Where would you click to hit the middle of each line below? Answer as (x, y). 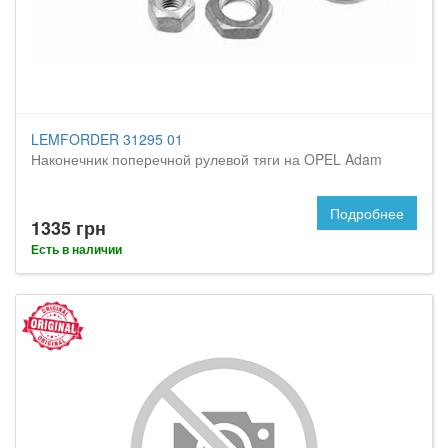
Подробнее (367, 213)
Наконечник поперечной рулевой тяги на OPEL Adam (206, 159)
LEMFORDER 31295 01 (107, 139)
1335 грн (68, 228)
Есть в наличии (76, 249)
